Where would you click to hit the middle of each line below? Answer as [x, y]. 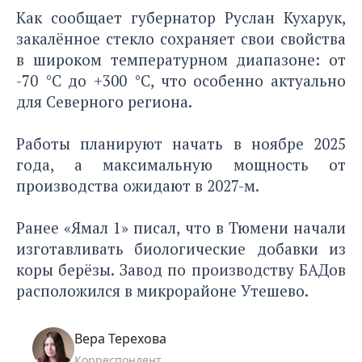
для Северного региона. [104, 102]
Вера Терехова [120, 339]
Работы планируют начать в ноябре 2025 [181, 144]
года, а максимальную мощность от [181, 165]
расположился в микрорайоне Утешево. [162, 291]
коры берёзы [64, 270]
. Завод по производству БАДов [229, 270]
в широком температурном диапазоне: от [181, 60]
